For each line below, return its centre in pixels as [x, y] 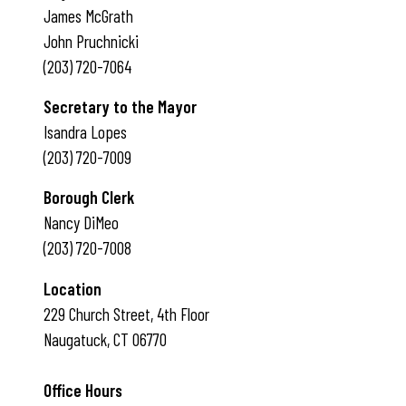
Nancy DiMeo [81, 223]
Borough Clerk [89, 198]
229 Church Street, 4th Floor [126, 314]
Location [72, 288]
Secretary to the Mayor [120, 107]
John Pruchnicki [91, 41]
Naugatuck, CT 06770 [105, 339]
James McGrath [88, 15]
